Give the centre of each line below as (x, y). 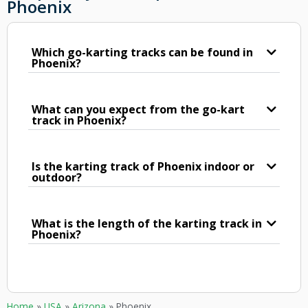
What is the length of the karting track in (147, 223)
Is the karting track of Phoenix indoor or (143, 166)
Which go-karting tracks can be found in (142, 52)
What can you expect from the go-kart (138, 109)
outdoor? (57, 177)
